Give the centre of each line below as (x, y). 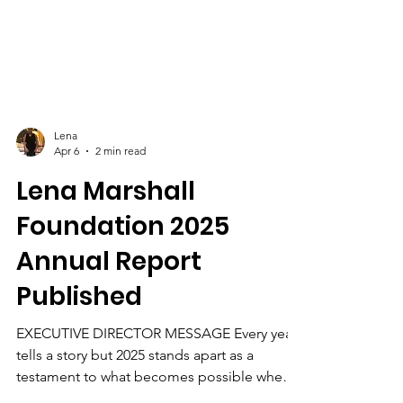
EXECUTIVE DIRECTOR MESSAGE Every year (157, 378)
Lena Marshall (106, 236)
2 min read (121, 196)
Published (79, 341)
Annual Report (109, 306)
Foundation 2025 (123, 271)
